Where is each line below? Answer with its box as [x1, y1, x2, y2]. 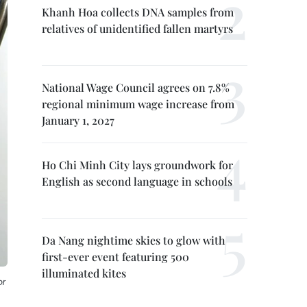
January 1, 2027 [42, 113, 114, 127]
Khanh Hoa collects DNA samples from [42, 5, 234, 19]
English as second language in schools [42, 174, 232, 188]
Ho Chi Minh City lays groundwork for [42, 158, 233, 172]
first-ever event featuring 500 [42, 249, 189, 264]
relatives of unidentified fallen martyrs [42, 21, 233, 36]
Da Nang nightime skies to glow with [42, 233, 225, 247]
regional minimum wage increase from [42, 97, 234, 111]
